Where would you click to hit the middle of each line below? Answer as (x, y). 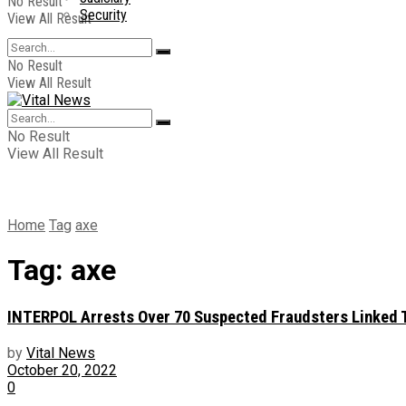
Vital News (61, 353)
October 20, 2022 (62, 370)
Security (103, 15)
